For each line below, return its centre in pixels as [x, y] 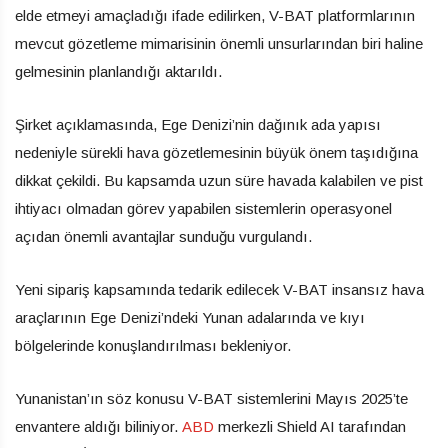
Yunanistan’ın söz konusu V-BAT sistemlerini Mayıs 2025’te [211, 398]
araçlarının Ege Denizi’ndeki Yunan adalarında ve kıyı [190, 317]
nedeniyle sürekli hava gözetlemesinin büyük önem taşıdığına [216, 152]
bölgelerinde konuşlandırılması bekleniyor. [153, 345]
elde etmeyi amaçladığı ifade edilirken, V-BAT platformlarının [215, 15]
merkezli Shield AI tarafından [310, 426]
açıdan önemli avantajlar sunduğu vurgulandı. [163, 236]
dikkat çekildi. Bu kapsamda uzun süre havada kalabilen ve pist [219, 180]
